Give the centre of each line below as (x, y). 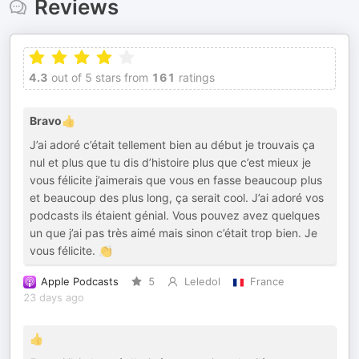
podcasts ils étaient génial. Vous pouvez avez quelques (175, 215)
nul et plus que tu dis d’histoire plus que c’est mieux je (170, 162)
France (267, 282)
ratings (195, 77)
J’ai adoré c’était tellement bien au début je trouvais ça (172, 145)
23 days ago (54, 298)
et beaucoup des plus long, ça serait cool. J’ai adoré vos (177, 198)
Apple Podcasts (80, 282)
